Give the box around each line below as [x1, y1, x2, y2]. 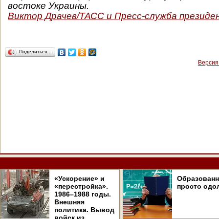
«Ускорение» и [54, 175, 105, 182]
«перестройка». [54, 182, 108, 190]
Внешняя [54, 198, 85, 206]
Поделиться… [19, 49, 52, 54]
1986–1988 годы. [54, 190, 111, 198]
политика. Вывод [54, 206, 114, 214]
